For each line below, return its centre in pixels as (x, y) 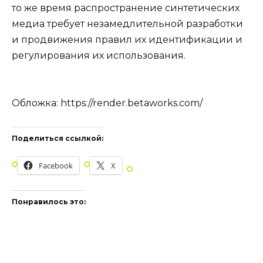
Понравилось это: (49, 201)
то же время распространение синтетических (126, 8)
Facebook (56, 165)
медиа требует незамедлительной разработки (127, 23)
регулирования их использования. (99, 55)
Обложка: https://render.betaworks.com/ (107, 103)
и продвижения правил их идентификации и (127, 39)
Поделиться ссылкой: (58, 139)
